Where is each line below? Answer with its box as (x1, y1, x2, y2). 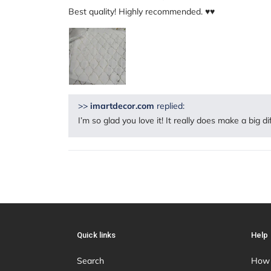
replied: (154, 100, 184, 111)
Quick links (77, 230, 116, 240)
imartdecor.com (90, 100, 154, 111)
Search (77, 255, 104, 266)
